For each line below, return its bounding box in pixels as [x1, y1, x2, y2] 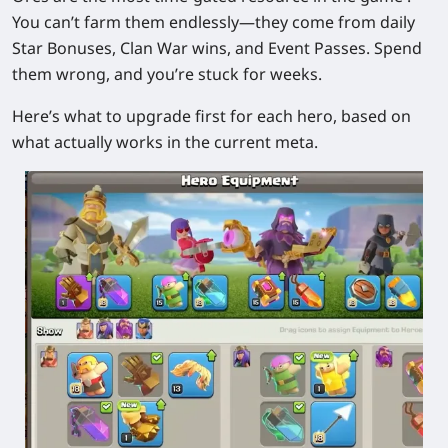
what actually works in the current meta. [12, 130, 318, 153]
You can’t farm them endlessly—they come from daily [12, 10, 415, 33]
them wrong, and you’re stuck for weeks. [12, 62, 322, 85]
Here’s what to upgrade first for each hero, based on [12, 104, 411, 127]
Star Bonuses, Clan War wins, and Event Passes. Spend [12, 36, 422, 59]
